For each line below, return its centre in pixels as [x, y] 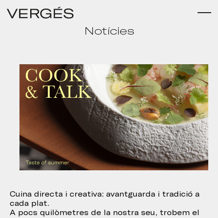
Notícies [109, 31]
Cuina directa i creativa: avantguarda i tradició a [105, 194]
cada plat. [29, 204]
